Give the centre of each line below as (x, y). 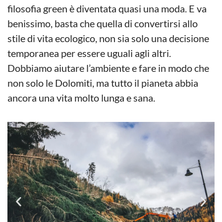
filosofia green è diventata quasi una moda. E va (107, 9)
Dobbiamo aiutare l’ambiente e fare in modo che (108, 68)
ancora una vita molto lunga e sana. (81, 98)
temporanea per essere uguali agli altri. (89, 53)
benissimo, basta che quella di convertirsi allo (103, 24)
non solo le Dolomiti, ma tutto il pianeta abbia (103, 83)
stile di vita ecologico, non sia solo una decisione (108, 38)
